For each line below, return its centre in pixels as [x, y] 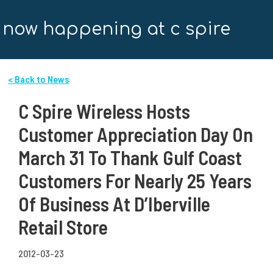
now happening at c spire [117, 30]
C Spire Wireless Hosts [104, 111]
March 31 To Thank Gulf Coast [130, 158]
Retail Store [63, 227]
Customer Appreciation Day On [136, 134]
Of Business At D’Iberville [114, 204]
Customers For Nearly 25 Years [135, 181]
